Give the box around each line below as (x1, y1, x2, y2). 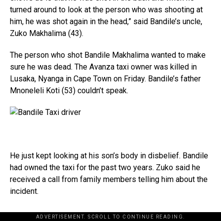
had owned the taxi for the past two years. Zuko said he (10, 163, 200, 172)
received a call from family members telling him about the (10, 175, 208, 184)
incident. (10, 186, 38, 196)
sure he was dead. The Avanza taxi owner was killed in (10, 62, 197, 72)
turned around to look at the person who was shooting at (10, 5, 203, 14)
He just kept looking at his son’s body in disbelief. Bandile (10, 151, 208, 160)
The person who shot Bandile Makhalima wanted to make (10, 50, 206, 60)
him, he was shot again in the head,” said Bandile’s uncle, (10, 17, 202, 26)
